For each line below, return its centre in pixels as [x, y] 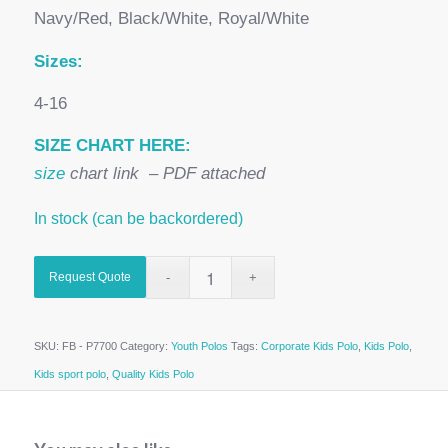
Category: [145, 346]
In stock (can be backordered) [138, 218]
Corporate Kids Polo [309, 346]
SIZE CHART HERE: [112, 146]
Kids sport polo [69, 374]
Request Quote [89, 277]
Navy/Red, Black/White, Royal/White [171, 19]
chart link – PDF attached [164, 174]
